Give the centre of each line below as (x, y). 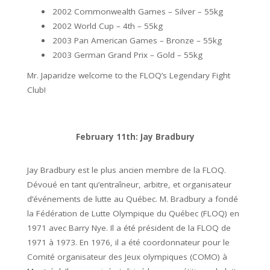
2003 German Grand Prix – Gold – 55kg (127, 55)
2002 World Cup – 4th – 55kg (108, 26)
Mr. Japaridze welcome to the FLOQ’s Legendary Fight (129, 76)
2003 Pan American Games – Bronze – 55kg (137, 41)
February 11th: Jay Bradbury (135, 137)
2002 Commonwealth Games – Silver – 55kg (138, 12)
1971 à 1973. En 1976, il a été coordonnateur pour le (128, 243)
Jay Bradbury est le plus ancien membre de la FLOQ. (127, 170)
